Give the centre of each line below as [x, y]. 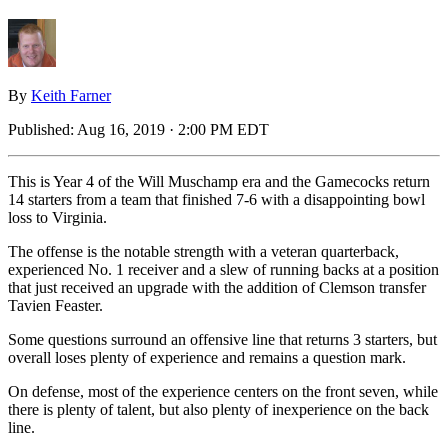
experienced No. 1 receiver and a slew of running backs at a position [223, 269]
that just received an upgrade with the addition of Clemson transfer [217, 287]
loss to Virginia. [57, 217]
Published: [42, 129]
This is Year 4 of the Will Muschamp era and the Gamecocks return [219, 181]
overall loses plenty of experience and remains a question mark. [207, 357]
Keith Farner [71, 95]
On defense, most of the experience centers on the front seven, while [223, 391]
